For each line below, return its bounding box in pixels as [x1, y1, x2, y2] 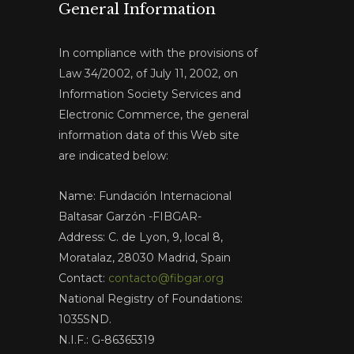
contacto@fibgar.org [107, 271, 224, 285]
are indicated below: [58, 149, 168, 163]
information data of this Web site [58, 128, 239, 142]
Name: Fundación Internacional [58, 189, 232, 203]
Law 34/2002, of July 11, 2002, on [58, 66, 238, 81]
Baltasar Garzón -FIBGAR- [58, 209, 201, 224]
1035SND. [58, 312, 111, 326]
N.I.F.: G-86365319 [58, 333, 155, 347]
